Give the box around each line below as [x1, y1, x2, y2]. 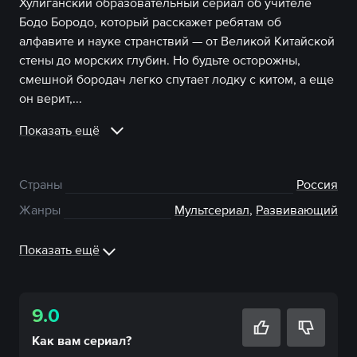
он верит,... [19, 91, 82, 105]
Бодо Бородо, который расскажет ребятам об [19, 14, 281, 29]
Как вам [32, 333, 84, 347]
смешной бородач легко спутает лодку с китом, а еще [19, 72, 334, 86]
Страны [19, 177, 62, 191]
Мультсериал [175, 202, 249, 217]
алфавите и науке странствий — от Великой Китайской [19, 33, 335, 48]
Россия [296, 177, 338, 191]
